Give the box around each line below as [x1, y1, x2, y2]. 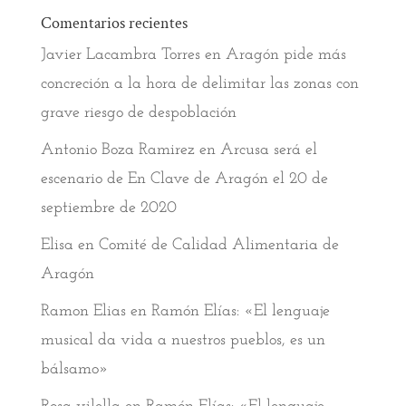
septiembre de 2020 [40, 199, 177, 217]
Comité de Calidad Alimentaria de [98, 237, 339, 255]
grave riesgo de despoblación [40, 104, 237, 122]
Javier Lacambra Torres [40, 46, 200, 64]
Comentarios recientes [40, 13, 188, 34]
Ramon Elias [40, 303, 126, 321]
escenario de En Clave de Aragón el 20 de [40, 170, 328, 188]
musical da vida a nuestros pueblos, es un [40, 332, 325, 350]
